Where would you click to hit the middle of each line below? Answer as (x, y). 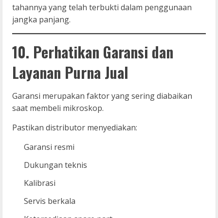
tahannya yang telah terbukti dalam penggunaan (102, 7)
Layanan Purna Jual (70, 72)
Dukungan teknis (55, 165)
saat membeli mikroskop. (58, 108)
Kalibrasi (40, 183)
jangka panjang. (41, 19)
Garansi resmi (49, 147)
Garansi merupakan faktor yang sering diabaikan (102, 96)
